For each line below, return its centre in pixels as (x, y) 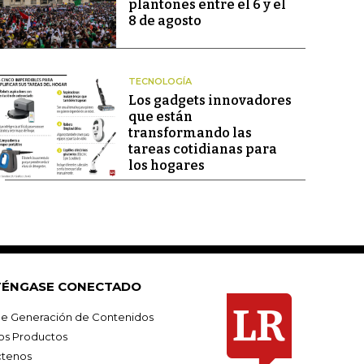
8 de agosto (165, 21)
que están (160, 117)
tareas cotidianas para (202, 149)
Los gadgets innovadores (210, 101)
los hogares (166, 166)
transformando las (190, 133)
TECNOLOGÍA (160, 82)
